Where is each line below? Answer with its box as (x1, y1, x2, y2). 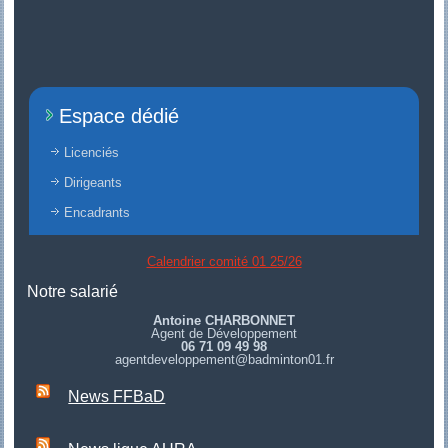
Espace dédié (59, 105, 180, 128)
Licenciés (64, 145, 120, 161)
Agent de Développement (151, 326, 297, 342)
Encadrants (64, 205, 131, 221)
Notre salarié (27, 283, 119, 301)
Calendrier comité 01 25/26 (146, 254, 302, 270)
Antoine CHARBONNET (153, 313, 295, 329)
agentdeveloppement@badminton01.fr (114, 352, 334, 368)
